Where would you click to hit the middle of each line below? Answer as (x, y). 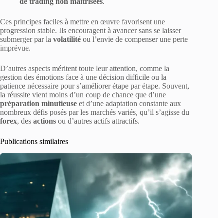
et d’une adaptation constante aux (129, 103)
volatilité (67, 39)
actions (45, 121)
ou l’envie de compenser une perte (134, 39)
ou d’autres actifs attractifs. (98, 121)
